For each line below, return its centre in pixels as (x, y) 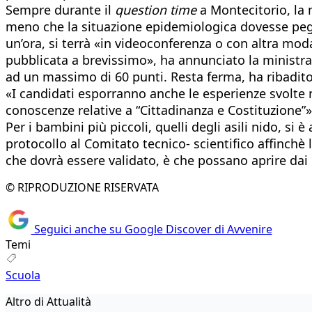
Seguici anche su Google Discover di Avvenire (151, 229)
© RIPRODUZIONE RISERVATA (82, 187)
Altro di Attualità (48, 302)
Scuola (23, 275)
